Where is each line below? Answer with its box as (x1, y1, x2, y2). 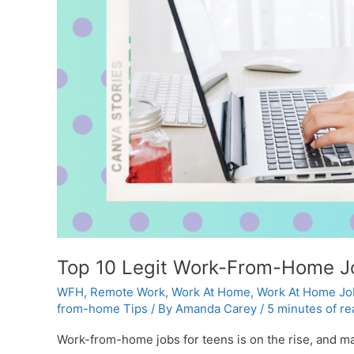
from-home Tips (57, 300, 148, 316)
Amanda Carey (175, 300, 257, 316)
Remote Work (90, 284, 165, 299)
